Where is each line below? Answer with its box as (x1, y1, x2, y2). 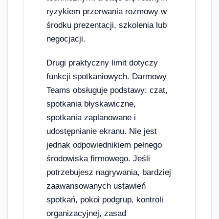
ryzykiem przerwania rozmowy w (46, 6, 167, 16)
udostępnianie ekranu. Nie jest (46, 127, 157, 136)
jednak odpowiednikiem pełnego (46, 140, 162, 150)
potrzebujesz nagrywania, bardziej (46, 168, 171, 177)
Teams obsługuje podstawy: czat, (46, 86, 168, 95)
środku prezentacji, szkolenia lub (46, 20, 167, 30)
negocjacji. (46, 34, 86, 44)
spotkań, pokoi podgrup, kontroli (46, 195, 163, 205)
